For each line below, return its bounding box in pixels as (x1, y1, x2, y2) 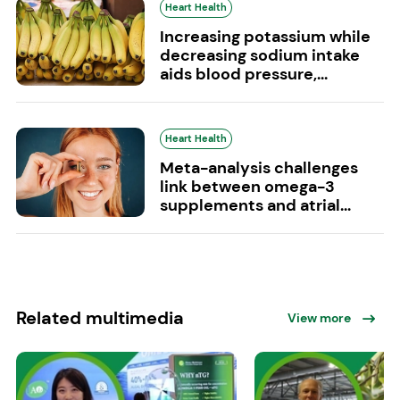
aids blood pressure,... (159, 62, 328, 85)
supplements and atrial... (159, 194, 351, 216)
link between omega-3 (159, 175, 335, 197)
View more (287, 309, 351, 326)
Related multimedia (15, 305, 184, 329)
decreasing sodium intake (159, 44, 360, 66)
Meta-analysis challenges (159, 156, 358, 179)
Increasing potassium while (159, 25, 371, 47)
